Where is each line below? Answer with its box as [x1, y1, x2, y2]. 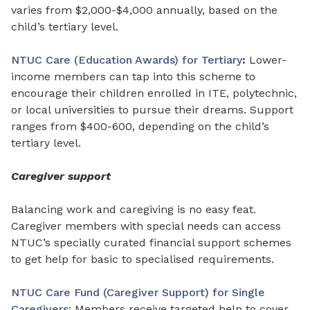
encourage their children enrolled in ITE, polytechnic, [11, 86, 297, 100]
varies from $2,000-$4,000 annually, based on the [11, 3, 277, 17]
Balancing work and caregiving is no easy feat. [11, 202, 256, 216]
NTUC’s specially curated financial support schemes [11, 235, 291, 249]
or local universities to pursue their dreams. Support [11, 102, 293, 116]
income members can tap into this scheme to [11, 69, 255, 83]
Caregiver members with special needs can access [11, 219, 281, 232]
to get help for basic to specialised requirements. [11, 252, 274, 266]
